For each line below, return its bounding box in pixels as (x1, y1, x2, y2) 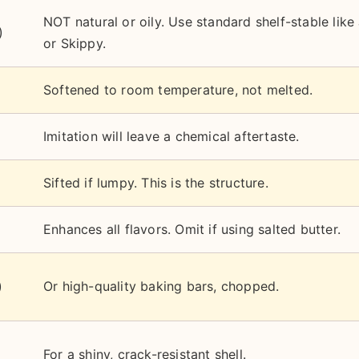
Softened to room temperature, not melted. (43, 82, 313, 98)
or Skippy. (43, 35, 106, 51)
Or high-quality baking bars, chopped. (43, 278, 280, 294)
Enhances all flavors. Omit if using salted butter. (43, 221, 341, 237)
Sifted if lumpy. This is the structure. (43, 175, 268, 191)
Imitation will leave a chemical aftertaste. (43, 128, 300, 144)
